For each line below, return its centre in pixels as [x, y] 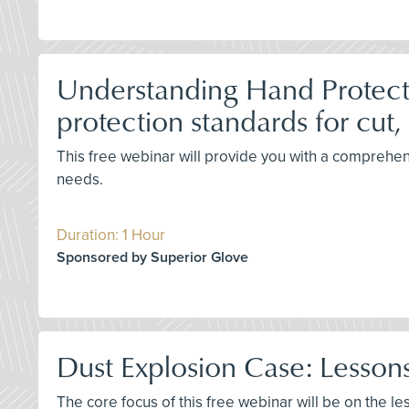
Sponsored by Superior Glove [152, 257]
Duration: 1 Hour [111, 235]
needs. [80, 179]
